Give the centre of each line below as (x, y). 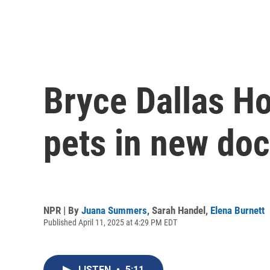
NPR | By (62, 210)
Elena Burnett (237, 210)
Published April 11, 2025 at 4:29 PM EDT (110, 222)
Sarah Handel (179, 210)
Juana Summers (114, 210)
